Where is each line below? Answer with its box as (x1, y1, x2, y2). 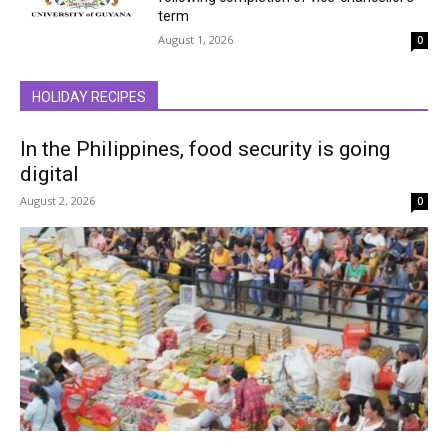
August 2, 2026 (20, 193, 95, 209)
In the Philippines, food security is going (20, 137, 390, 162)
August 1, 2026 (158, 32, 234, 48)
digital (20, 162, 79, 187)
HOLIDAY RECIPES (32, 89, 146, 106)
